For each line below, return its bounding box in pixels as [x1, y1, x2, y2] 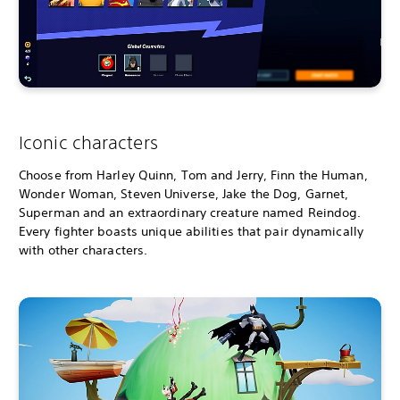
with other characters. [19, 242, 148, 259]
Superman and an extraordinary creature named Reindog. [19, 204, 362, 221]
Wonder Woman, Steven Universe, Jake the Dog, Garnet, [19, 186, 349, 203]
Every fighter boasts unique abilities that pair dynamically [19, 223, 363, 240]
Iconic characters [19, 132, 158, 154]
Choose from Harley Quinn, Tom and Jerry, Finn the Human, [19, 167, 368, 184]
